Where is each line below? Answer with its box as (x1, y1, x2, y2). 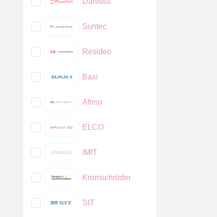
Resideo (82, 47, 111, 56)
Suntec (82, 22, 107, 31)
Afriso (82, 98, 102, 106)
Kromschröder (82, 173, 131, 182)
